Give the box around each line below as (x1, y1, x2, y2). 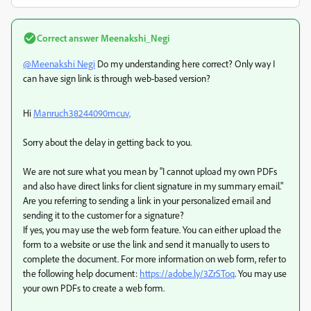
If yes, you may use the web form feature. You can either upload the (23, 224, 281, 235)
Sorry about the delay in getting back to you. (23, 136, 192, 148)
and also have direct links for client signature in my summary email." (23, 180, 283, 192)
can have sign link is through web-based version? (23, 72, 210, 84)
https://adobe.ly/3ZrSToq (140, 267, 235, 279)
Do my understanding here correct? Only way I (95, 58, 275, 69)
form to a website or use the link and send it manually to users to (23, 238, 269, 250)
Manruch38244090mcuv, (33, 107, 131, 119)
